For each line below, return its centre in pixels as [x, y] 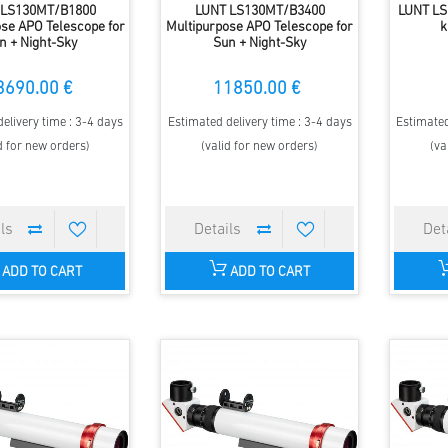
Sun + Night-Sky [259, 43]
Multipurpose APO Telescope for [260, 27]
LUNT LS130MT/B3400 [259, 11]
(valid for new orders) [260, 146]
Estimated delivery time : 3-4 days [259, 122]
